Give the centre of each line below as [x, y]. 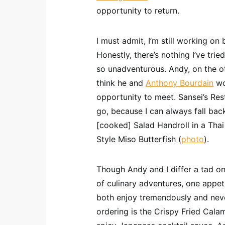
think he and [121, 83]
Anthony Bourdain [180, 83]
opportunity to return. [138, 11]
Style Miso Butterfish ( [139, 139]
